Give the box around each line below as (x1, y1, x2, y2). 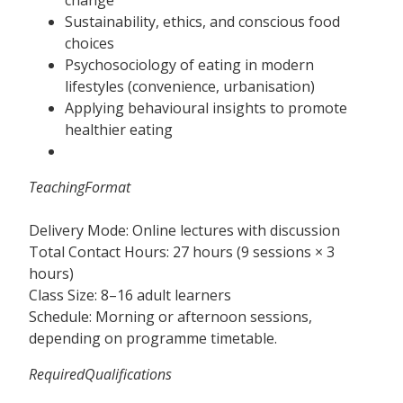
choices (65, 32, 114, 53)
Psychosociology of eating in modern (65, 54, 314, 75)
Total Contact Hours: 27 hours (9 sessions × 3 (29, 241, 335, 262)
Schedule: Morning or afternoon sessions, (29, 306, 312, 327)
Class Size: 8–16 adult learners (29, 284, 231, 305)
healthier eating (65, 119, 173, 139)
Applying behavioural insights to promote (65, 97, 347, 118)
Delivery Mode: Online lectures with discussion (29, 219, 340, 240)
